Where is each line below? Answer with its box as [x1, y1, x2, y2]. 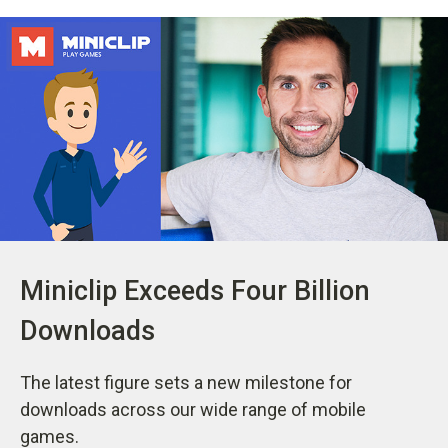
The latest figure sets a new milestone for [20, 371, 352, 393]
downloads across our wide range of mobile [20, 398, 366, 420]
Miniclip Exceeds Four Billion [20, 274, 370, 307]
